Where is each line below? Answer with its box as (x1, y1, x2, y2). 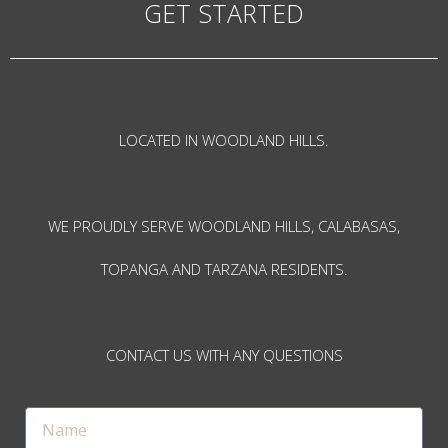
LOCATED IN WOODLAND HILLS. (119, 129, 329, 150)
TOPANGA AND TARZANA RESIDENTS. (100, 258, 348, 279)
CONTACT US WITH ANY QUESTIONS (105, 344, 343, 365)
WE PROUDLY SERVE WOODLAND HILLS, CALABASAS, (48, 215, 400, 236)
